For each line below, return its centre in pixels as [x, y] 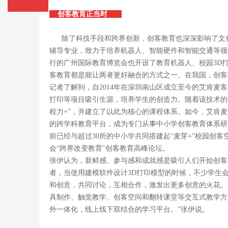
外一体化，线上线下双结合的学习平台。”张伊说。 [129, 209]
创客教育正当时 [85, 14]
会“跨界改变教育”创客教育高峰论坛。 [109, 148]
